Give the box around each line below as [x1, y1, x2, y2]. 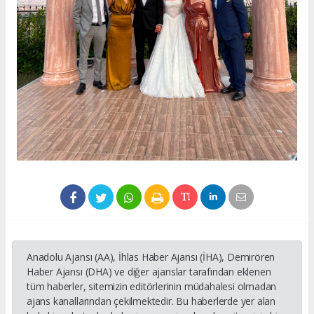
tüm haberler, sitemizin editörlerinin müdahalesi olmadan [27, 279, 277, 293]
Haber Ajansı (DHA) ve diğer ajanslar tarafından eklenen [27, 264, 271, 278]
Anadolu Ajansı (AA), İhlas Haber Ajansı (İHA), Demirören [27, 250, 275, 264]
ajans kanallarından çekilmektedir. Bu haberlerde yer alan [27, 294, 276, 308]
